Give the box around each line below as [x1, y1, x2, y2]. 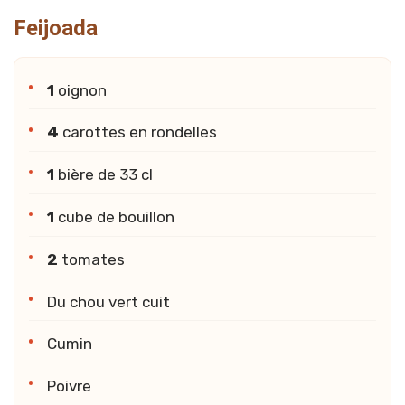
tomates [58, 250, 125, 268]
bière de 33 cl [54, 165, 153, 184]
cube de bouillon [54, 207, 174, 226]
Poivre [47, 377, 91, 396]
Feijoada [14, 15, 98, 42]
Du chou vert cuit [47, 292, 170, 311]
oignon [54, 80, 107, 99]
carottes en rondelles [59, 123, 217, 142]
